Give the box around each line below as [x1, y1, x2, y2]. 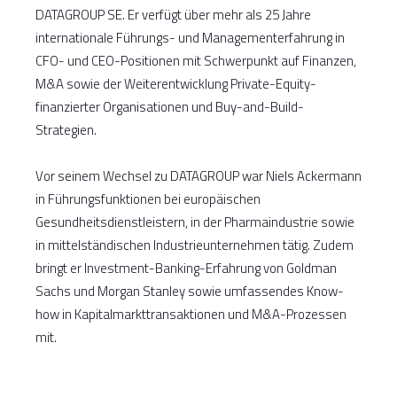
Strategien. [35, 120, 97, 141]
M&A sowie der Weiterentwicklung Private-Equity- [35, 74, 316, 95]
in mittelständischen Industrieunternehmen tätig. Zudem [35, 235, 354, 256]
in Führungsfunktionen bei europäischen [35, 189, 261, 210]
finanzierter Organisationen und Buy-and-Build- [35, 97, 304, 118]
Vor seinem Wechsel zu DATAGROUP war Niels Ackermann [35, 166, 362, 187]
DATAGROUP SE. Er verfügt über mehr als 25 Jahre [35, 4, 311, 26]
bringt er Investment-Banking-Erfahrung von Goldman [35, 258, 337, 279]
